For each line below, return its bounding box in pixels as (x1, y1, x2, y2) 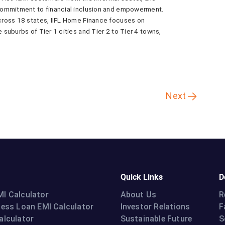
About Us (120, 189, 157, 199)
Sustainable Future (120, 213, 192, 223)
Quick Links (120, 171, 163, 182)
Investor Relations (120, 201, 190, 211)
